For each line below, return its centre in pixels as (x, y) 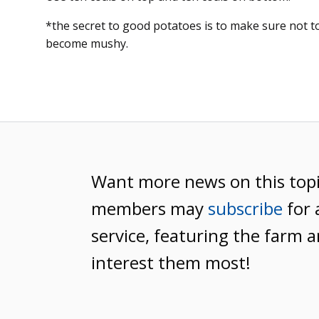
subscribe (245, 208)
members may (150, 208)
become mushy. (88, 43)
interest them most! (171, 262)
